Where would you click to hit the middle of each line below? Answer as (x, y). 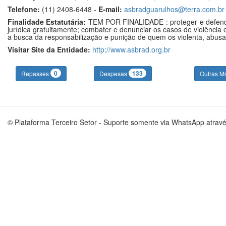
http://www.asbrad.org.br (131, 49)
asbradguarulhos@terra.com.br (174, 9)
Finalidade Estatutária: (47, 22)
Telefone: (24, 9)
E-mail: (110, 9)
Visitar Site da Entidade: (49, 49)
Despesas (114, 73)
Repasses (36, 73)
